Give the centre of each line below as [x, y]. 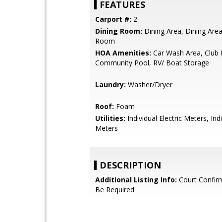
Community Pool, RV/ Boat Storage [152, 63]
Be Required [115, 190]
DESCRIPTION [130, 165]
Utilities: [110, 118]
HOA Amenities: [123, 53]
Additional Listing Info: [136, 180]
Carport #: [113, 19]
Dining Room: [119, 31]
